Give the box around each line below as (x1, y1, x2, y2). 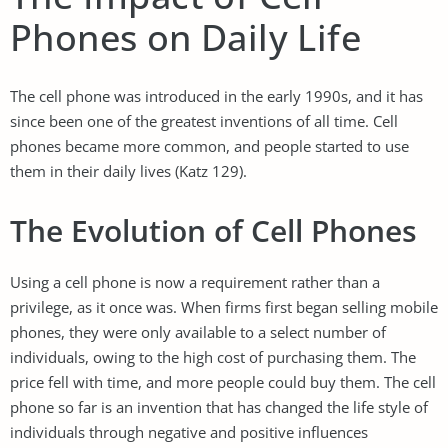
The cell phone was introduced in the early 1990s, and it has (10, 85, 423, 106)
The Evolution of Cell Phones (10, 209, 417, 251)
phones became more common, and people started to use (10, 135, 409, 156)
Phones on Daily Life (10, 12, 361, 62)
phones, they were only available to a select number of (10, 321, 386, 342)
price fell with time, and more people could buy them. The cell (10, 371, 436, 392)
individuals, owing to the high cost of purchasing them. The (10, 346, 416, 367)
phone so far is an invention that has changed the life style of (10, 396, 428, 417)
